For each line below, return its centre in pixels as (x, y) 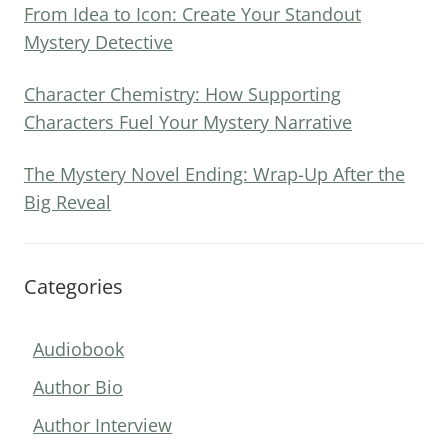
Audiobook (78, 349)
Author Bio (78, 387)
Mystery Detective (98, 42)
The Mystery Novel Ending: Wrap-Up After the (214, 174)
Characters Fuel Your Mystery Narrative (188, 122)
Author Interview (102, 425)
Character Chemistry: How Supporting (182, 94)
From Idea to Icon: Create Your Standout (192, 14)
